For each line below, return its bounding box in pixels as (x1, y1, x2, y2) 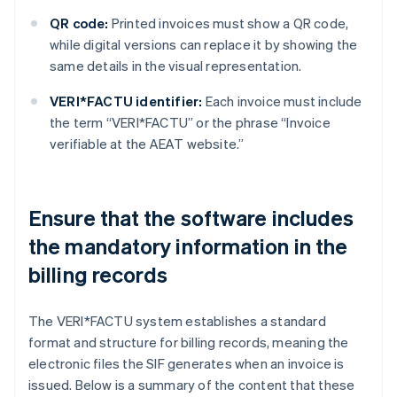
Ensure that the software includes (28, 204, 354, 232)
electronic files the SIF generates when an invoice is (28, 354, 345, 373)
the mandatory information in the (28, 232, 348, 261)
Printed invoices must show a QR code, (108, 14, 349, 33)
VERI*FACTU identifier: (50, 92, 203, 111)
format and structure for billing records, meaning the (28, 333, 349, 352)
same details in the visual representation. (50, 57, 302, 75)
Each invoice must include (202, 92, 362, 111)
